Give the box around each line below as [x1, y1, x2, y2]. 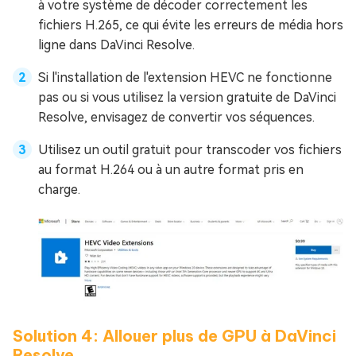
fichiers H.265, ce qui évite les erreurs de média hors [38, 17, 343, 33]
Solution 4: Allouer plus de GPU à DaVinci [13, 325, 336, 346]
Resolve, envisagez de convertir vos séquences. [38, 110, 315, 126]
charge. [38, 182, 80, 198]
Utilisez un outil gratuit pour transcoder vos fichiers [38, 142, 342, 158]
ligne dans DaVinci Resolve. [38, 37, 195, 53]
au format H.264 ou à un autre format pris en [38, 162, 304, 178]
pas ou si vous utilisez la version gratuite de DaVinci [38, 90, 336, 106]
